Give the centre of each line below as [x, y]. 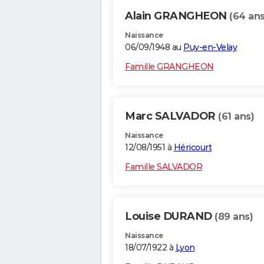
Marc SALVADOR [171, 116]
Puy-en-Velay [210, 47]
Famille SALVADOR [164, 167]
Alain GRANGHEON [177, 16]
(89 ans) [234, 217]
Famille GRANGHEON [169, 67]
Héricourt [192, 148]
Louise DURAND [170, 217]
